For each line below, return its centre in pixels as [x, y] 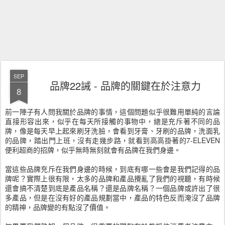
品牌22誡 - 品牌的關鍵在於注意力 [125, 86]
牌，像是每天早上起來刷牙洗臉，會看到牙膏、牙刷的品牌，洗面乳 [113, 131]
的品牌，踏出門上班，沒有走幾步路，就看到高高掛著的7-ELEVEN [113, 140]
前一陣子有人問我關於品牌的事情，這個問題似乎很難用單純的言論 [113, 111]
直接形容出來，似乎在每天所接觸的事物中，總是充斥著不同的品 [113, 121]
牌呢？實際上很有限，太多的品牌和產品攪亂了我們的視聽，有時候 [113, 178]
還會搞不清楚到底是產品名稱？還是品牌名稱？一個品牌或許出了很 [113, 188]
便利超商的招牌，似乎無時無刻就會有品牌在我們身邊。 [93, 150]
